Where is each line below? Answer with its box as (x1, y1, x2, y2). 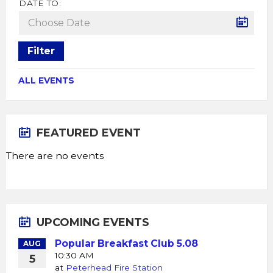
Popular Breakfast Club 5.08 (55, 237, 198, 249)
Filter (27, 44, 55, 57)
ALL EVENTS (18, 75, 74, 85)
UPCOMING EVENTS (37, 215, 149, 229)
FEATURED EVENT (37, 126, 141, 140)
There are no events (6, 149, 104, 161)
